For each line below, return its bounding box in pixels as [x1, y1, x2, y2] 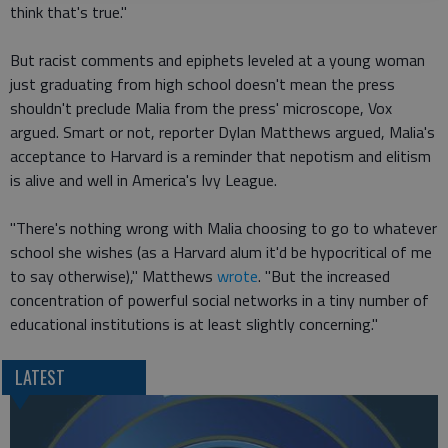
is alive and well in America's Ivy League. [10, 168, 277, 193]
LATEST [14, 364, 65, 391]
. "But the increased [258, 264, 390, 289]
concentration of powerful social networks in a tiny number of [10, 288, 429, 313]
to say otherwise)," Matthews [10, 264, 217, 289]
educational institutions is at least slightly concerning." [10, 312, 378, 337]
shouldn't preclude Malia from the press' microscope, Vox [10, 96, 392, 121]
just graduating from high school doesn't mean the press [10, 72, 395, 97]
